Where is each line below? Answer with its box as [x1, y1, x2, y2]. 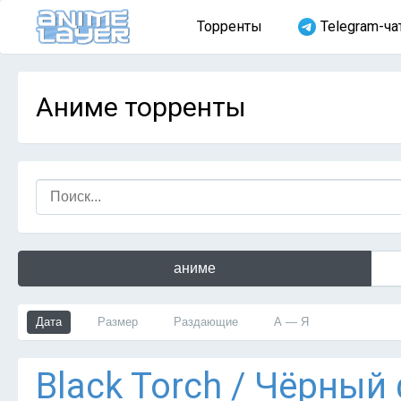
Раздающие [174, 315, 238, 328]
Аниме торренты [36, 91, 246, 123]
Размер [98, 315, 138, 328]
